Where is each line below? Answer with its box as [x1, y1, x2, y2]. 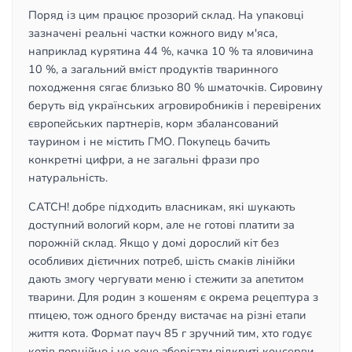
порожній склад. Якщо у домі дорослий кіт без [28, 235, 279, 251]
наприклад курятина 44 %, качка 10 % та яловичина [28, 43, 313, 59]
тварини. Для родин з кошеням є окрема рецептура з [28, 289, 318, 305]
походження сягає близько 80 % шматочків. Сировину [28, 79, 323, 95]
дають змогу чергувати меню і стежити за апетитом [28, 271, 304, 287]
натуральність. [28, 170, 108, 185]
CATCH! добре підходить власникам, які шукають [28, 199, 295, 214]
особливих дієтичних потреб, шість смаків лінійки [28, 253, 295, 269]
